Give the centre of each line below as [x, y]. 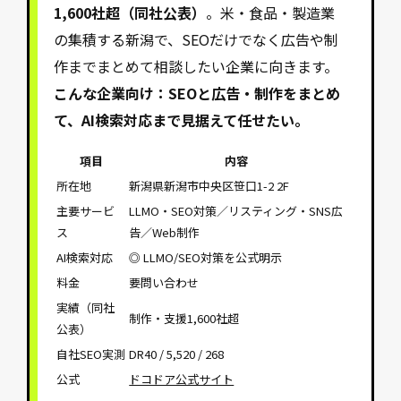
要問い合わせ [164, 282]
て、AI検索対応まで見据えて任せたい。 [182, 119]
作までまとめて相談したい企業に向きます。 [196, 66]
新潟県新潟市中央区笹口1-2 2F [209, 185]
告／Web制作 [165, 232]
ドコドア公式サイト [182, 379]
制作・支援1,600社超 [184, 318]
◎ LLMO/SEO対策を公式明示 [206, 257]
